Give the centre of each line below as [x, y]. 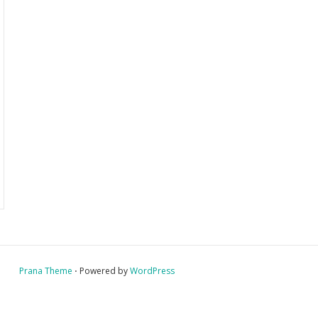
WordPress [152, 271]
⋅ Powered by [101, 271]
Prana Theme [46, 271]
